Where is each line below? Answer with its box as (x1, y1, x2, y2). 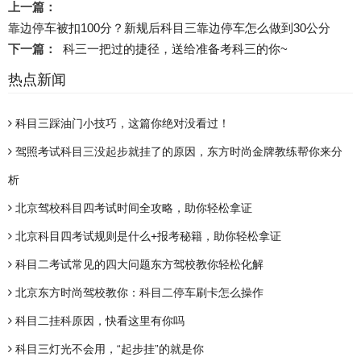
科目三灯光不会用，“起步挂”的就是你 (12, 342, 204, 356)
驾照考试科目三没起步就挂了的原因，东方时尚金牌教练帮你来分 (12, 145, 342, 159)
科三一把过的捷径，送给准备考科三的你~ (63, 42, 288, 56)
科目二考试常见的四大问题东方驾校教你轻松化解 (12, 258, 263, 272)
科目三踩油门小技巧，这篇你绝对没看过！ (12, 117, 230, 131)
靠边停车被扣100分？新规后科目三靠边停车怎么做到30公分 (8, 21, 330, 35)
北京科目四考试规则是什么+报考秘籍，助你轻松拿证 (12, 230, 281, 243)
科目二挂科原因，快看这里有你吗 (12, 314, 185, 328)
